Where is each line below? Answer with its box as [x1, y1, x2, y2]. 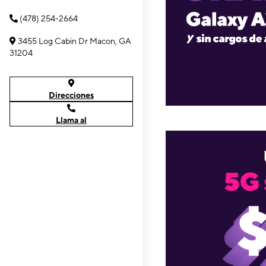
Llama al [56, 115, 87, 125]
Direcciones [49, 90, 94, 100]
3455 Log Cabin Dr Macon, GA [18, 36, 131, 46]
